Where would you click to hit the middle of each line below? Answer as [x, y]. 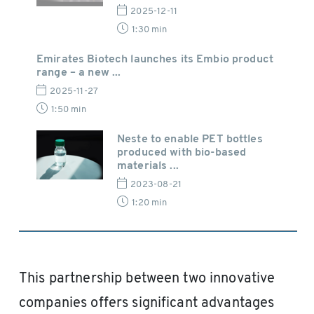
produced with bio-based [182, 153]
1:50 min [69, 110]
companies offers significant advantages [147, 304]
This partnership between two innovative [147, 279]
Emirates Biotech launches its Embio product [155, 60]
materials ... [148, 166]
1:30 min [149, 30]
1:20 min [149, 203]
